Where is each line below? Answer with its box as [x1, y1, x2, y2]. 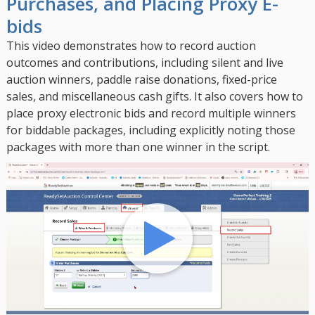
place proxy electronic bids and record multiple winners [6, 105, 296, 122]
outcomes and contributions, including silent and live [6, 55, 283, 71]
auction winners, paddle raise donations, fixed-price [6, 72, 277, 88]
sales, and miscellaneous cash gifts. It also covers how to [6, 89, 303, 105]
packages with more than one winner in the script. [6, 139, 270, 155]
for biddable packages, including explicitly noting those [6, 122, 295, 139]
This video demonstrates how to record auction [6, 38, 256, 54]
